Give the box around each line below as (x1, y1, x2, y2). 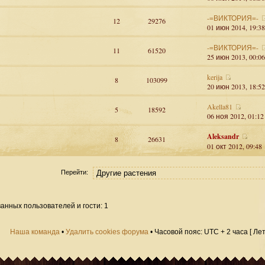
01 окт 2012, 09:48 (206, 141, 262, 151)
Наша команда (10, 228, 60, 236)
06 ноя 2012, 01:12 (206, 111, 264, 121)
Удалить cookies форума (66, 228, 148, 236)
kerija (206, 72, 222, 82)
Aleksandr (206, 131, 239, 141)
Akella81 (206, 102, 232, 111)
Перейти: (61, 169, 88, 176)
